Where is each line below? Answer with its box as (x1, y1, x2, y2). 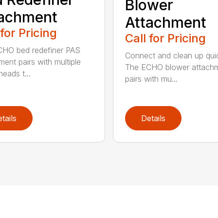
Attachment (125, 13, 206, 31)
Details (141, 113, 165, 124)
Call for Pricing (125, 31, 206, 45)
